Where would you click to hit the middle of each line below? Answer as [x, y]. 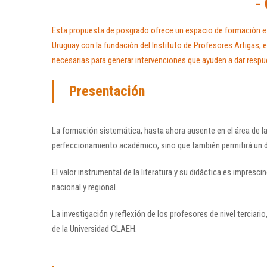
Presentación [107, 91]
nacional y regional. [85, 187]
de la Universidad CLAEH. [94, 229]
